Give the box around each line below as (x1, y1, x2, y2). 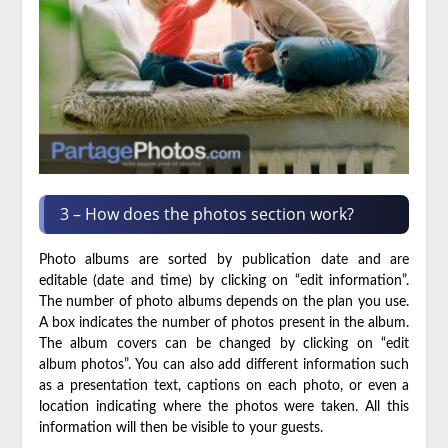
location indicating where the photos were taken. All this (38, 399, 410, 414)
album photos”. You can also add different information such (38, 357, 410, 372)
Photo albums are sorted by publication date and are (38, 252, 410, 267)
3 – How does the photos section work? (59, 202, 354, 225)
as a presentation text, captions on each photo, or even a (38, 378, 410, 393)
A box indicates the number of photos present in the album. (38, 315, 410, 330)
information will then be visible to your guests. (38, 420, 323, 435)
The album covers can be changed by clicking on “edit (38, 336, 410, 351)
